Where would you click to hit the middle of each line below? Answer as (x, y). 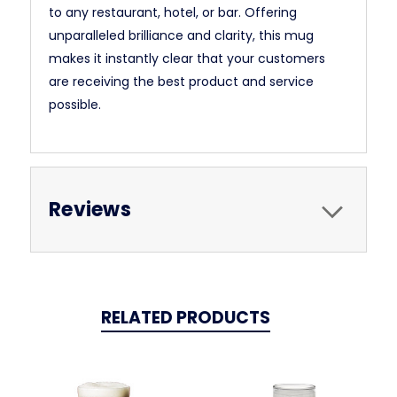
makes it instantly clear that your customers (187, 58)
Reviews (90, 210)
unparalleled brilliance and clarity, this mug (181, 35)
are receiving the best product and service (181, 82)
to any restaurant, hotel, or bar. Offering (173, 12)
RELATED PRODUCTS (185, 318)
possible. (75, 105)
